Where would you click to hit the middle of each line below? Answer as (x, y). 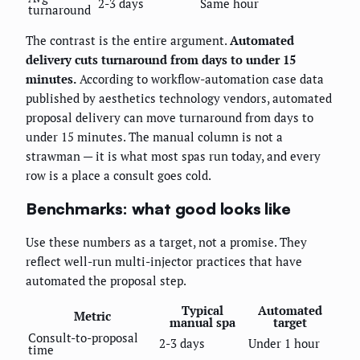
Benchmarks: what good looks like (158, 208)
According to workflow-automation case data (200, 79)
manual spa (202, 323)
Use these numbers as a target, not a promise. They (166, 242)
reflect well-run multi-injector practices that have (164, 262)
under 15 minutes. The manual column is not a (154, 137)
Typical (202, 311)
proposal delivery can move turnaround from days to (170, 118)
